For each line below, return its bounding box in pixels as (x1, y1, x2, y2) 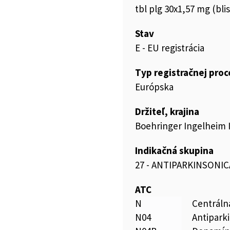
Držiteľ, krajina (135, 105, 199, 118)
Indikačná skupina (135, 144, 214, 157)
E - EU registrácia (135, 42, 204, 54)
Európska (135, 81, 174, 93)
